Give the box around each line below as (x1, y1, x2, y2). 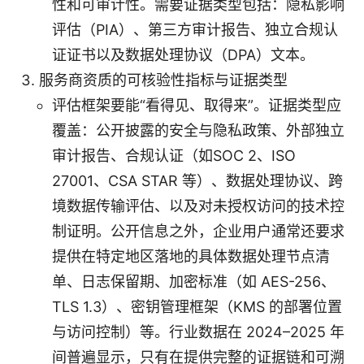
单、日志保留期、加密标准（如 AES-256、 (52, 272, 336, 290)
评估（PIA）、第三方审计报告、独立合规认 (52, 20, 338, 38)
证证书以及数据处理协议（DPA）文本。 (52, 45, 314, 63)
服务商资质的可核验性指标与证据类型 (39, 71, 288, 89)
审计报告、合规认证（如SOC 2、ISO (52, 146, 296, 164)
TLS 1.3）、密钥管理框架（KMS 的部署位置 (52, 297, 342, 315)
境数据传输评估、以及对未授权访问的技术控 (52, 197, 344, 214)
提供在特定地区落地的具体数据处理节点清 (52, 247, 330, 265)
